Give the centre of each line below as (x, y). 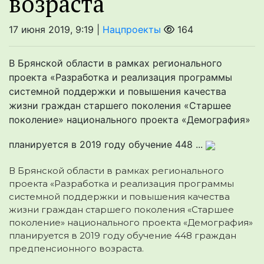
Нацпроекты (132, 30)
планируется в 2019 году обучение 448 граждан (123, 236)
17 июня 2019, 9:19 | (56, 30)
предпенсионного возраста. (76, 249)
